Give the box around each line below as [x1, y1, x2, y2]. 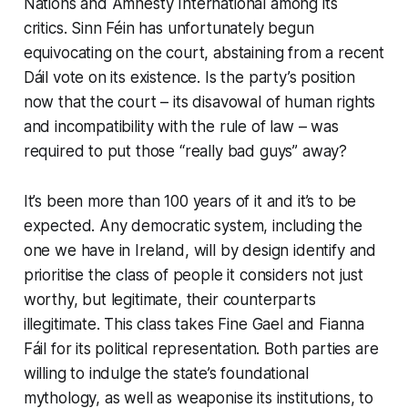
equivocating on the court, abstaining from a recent [23, 43, 385, 62]
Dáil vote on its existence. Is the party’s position [23, 67, 356, 87]
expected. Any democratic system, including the [23, 216, 362, 235]
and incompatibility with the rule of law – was [23, 117, 339, 136]
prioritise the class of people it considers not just [23, 265, 363, 284]
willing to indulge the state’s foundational [23, 363, 309, 382]
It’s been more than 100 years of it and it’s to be [23, 191, 357, 210]
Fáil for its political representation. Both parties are [23, 339, 379, 358]
